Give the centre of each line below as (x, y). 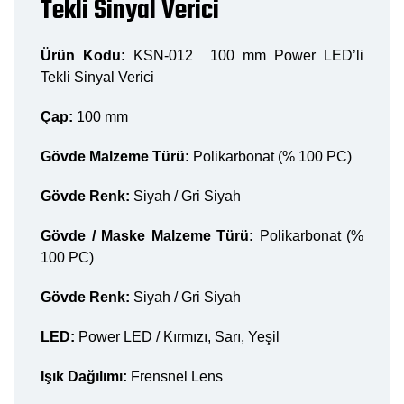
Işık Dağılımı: (86, 376)
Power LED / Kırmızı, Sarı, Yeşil (177, 336)
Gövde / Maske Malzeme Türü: (150, 235)
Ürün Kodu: (87, 55)
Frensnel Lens (177, 376)
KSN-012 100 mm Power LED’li (249, 55)
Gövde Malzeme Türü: (115, 156)
